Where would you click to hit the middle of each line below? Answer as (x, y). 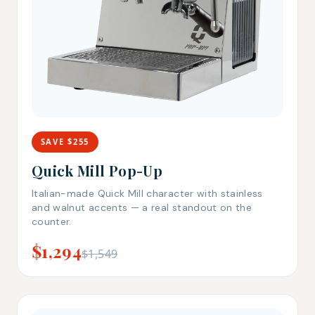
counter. (52, 221)
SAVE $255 (65, 141)
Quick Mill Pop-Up (97, 170)
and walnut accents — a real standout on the (142, 207)
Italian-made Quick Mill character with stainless (147, 193)
